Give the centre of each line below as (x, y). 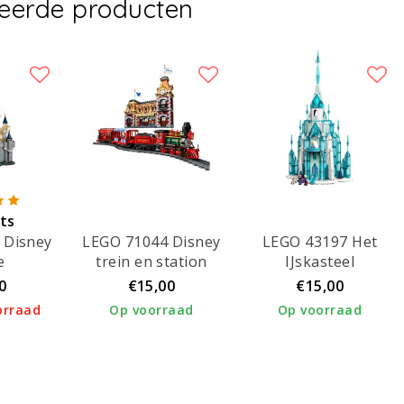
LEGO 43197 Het (320, 241)
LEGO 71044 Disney (151, 241)
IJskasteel (320, 261)
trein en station (151, 261)
